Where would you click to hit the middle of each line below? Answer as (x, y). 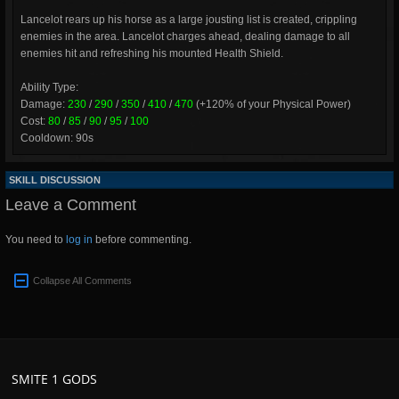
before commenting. (142, 240)
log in (79, 240)
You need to (36, 240)
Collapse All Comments (82, 281)
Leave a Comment (71, 205)
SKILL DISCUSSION (55, 180)
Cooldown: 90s (57, 138)
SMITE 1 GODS (54, 379)
